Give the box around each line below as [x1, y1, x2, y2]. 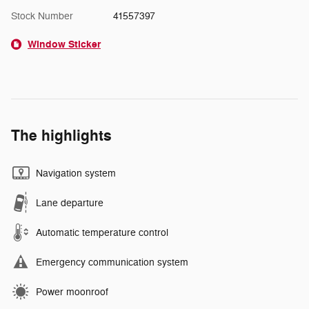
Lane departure [36, 197, 103, 210]
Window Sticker [28, 38, 101, 52]
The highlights [11, 126, 112, 146]
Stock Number [11, 10, 73, 23]
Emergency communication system [36, 257, 188, 269]
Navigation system [36, 168, 116, 180]
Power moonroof [36, 286, 108, 299]
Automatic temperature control [36, 227, 168, 239]
